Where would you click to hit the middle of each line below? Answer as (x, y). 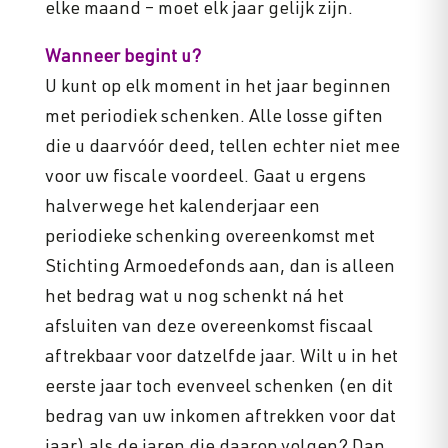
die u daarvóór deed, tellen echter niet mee (222, 148)
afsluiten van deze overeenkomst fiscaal (208, 328)
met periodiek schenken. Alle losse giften (213, 118)
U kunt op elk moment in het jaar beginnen (217, 88)
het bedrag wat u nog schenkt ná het (194, 298)
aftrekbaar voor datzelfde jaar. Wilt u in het (221, 358)
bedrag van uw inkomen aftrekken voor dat (220, 418)
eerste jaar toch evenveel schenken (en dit (218, 388)
